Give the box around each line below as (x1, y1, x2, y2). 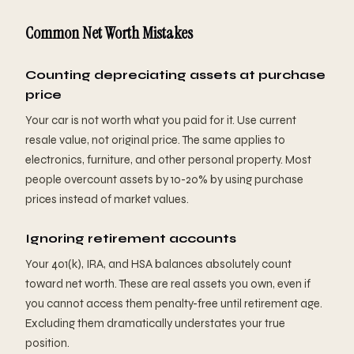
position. (25, 336, 70, 351)
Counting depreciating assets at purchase (25, 67, 326, 83)
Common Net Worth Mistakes (25, 22, 193, 44)
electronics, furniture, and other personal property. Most (25, 153, 311, 168)
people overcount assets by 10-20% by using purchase (25, 172, 303, 187)
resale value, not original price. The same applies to (25, 133, 285, 148)
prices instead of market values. (25, 192, 189, 207)
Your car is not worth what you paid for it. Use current (25, 113, 296, 128)
